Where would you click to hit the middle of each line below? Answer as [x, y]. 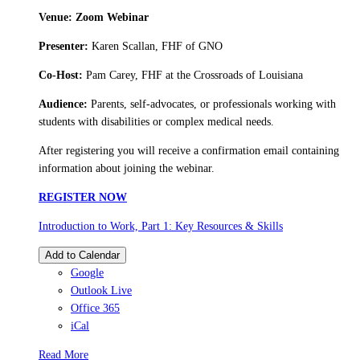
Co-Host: [61, 76]
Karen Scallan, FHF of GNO [157, 47]
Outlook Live [101, 291]
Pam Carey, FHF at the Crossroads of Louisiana [193, 76]
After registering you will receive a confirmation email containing [189, 151]
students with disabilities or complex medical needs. [156, 122]
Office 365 [95, 309]
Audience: [65, 104]
